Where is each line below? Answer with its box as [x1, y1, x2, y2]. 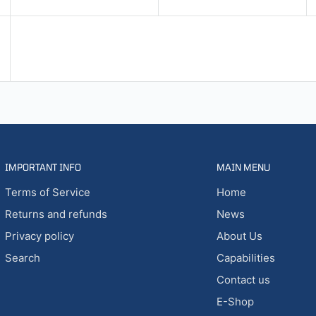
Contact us [216, 272, 270, 286]
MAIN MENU [216, 161, 270, 173]
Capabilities [216, 250, 275, 265]
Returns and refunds [4, 207, 107, 221]
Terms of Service [4, 185, 90, 199]
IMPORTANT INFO [4, 161, 81, 173]
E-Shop [216, 294, 254, 308]
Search [4, 250, 40, 265]
